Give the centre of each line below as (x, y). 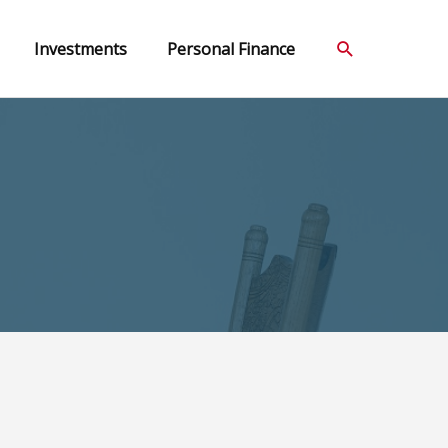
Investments (80, 48)
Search (367, 47)
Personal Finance (231, 48)
